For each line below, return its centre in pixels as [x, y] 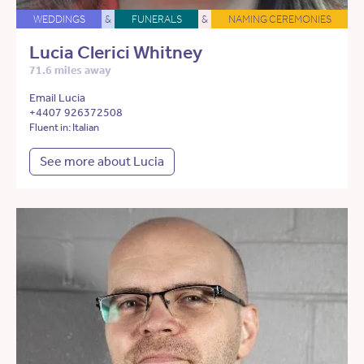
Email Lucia [57, 98]
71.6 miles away [70, 71]
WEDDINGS [59, 19]
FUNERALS [156, 19]
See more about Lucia [102, 162]
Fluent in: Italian [64, 128]
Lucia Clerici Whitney [116, 53]
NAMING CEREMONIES [279, 19]
